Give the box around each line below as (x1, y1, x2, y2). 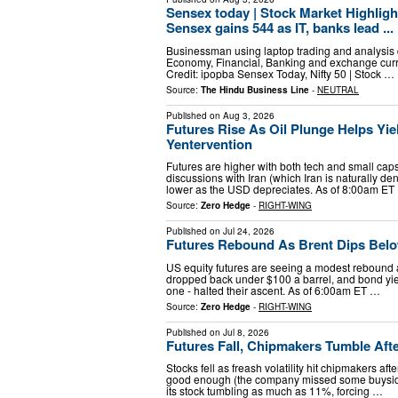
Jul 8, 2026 (223, 325, 269, 338)
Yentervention (166, 133, 252, 154)
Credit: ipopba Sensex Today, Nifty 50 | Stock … (166, 65, 394, 81)
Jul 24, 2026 (223, 225, 275, 238)
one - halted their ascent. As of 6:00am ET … (166, 282, 380, 298)
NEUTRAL (317, 83, 359, 96)
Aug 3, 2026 (223, 108, 275, 122)
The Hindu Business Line (201, 83, 309, 96)
